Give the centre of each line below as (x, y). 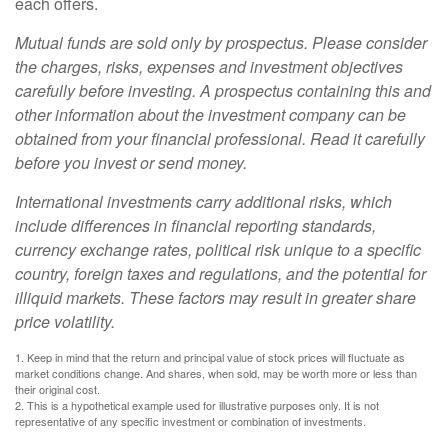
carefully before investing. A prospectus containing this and (223, 90)
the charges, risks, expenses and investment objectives (209, 66)
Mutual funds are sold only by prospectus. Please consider (221, 42)
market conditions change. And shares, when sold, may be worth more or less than (216, 372)
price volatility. (65, 321)
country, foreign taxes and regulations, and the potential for (220, 273)
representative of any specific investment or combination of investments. (190, 420)
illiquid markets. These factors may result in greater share (215, 297)
